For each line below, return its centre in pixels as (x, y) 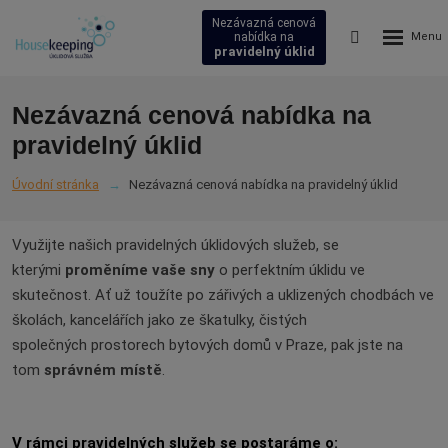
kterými (38, 270)
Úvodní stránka (55, 185)
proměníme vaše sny (140, 270)
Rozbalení (414, 33)
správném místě (103, 370)
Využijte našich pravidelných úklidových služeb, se (175, 245)
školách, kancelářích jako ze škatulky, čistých (159, 320)
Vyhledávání (397, 35)
